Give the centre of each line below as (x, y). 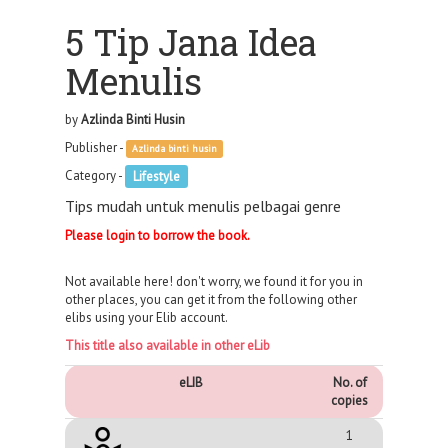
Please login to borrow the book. (157, 236)
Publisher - (95, 148)
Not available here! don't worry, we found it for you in (214, 282)
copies (349, 401)
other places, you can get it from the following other (211, 300)
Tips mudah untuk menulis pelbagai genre (203, 206)
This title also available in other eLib (167, 346)
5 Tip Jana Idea (191, 42)
